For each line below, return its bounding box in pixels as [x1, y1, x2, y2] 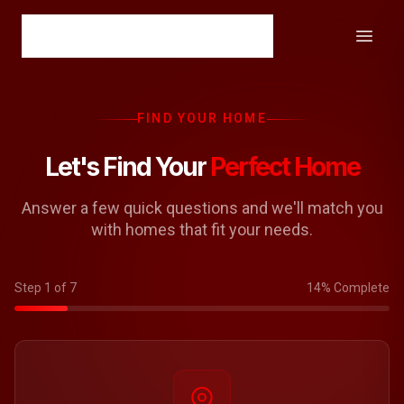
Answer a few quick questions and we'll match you [21, 198, 383, 217]
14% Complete [307, 280, 390, 295]
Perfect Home [209, 151, 360, 182]
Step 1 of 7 [14, 280, 77, 295]
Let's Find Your [44, 151, 210, 182]
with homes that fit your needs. [91, 220, 313, 239]
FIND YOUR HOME [137, 109, 267, 128]
